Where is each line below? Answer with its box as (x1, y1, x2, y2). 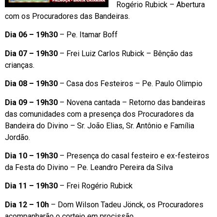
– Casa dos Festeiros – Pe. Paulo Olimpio (60, 79, 202, 89)
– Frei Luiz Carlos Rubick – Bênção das (60, 48, 193, 58)
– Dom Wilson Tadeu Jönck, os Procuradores (51, 200, 203, 209)
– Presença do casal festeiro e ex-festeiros (58, 151, 209, 160)
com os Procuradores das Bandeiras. (5, 12, 130, 21)
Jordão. (5, 132, 30, 142)
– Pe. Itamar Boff (60, 30, 118, 40)
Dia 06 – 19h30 (5, 30, 60, 40)
